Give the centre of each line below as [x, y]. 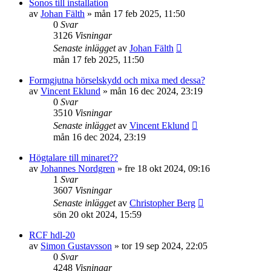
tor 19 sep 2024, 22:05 [165, 246]
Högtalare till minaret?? [73, 158]
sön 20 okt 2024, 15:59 [97, 215]
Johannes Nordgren [78, 169]
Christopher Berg [162, 203]
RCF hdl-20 [52, 235]
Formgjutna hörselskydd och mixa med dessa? [117, 80]
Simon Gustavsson [76, 246]
